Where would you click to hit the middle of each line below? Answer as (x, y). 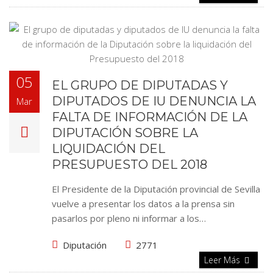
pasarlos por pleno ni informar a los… (129, 218)
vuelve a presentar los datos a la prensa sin (143, 204)
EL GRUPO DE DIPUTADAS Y (140, 85)
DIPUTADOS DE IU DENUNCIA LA (154, 101)
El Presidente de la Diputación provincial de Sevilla (156, 189)
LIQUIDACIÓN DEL (108, 149)
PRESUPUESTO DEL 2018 (129, 165)
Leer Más (223, 260)
